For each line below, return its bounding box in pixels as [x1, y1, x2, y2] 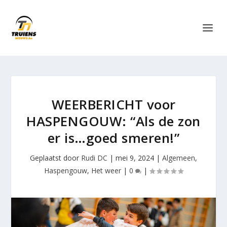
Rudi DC [81, 153, 107, 163]
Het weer [91, 166, 121, 175]
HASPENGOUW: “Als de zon [26, 112, 201, 130]
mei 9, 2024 [116, 153, 154, 163]
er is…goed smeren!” [47, 129, 180, 147]
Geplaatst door [30, 153, 81, 163]
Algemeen [162, 153, 195, 163]
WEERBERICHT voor [51, 95, 176, 113]
